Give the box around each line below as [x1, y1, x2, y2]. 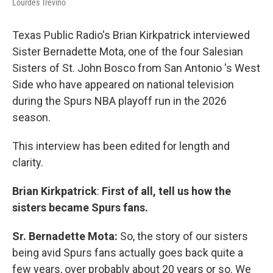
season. [12, 111, 51, 124]
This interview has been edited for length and [12, 140, 230, 153]
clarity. [12, 156, 43, 169]
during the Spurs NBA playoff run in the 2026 [12, 94, 227, 108]
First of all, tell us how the [102, 185, 231, 198]
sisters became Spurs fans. [12, 201, 148, 214]
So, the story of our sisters [118, 230, 248, 243]
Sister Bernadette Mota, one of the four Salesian [12, 45, 243, 58]
